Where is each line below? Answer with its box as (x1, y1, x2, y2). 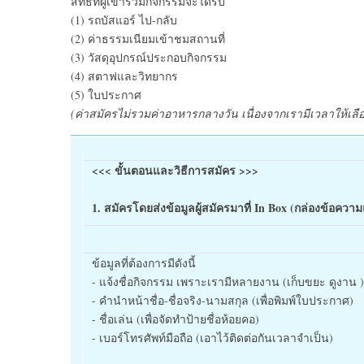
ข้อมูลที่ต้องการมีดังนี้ (92, 255, 196, 271)
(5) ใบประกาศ (71, 87, 141, 102)
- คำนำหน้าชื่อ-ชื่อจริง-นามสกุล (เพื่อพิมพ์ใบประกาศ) (92, 292, 353, 308)
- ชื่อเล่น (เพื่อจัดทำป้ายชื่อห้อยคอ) (92, 311, 259, 327)
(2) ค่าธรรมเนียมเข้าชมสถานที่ (71, 31, 225, 46)
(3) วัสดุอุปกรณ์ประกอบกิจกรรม (71, 50, 227, 65)
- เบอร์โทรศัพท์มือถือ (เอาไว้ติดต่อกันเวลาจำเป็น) (92, 330, 333, 345)
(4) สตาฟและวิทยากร (71, 68, 178, 84)
